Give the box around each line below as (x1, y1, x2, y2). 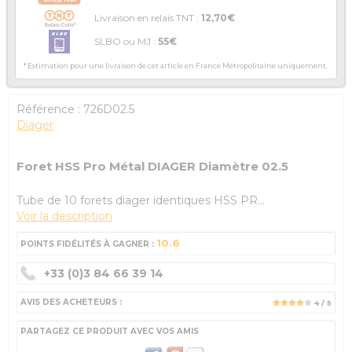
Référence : (16, 102, 83, 117)
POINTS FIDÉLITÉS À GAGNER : (20, 239, 156, 250)
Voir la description (16, 209, 112, 224)
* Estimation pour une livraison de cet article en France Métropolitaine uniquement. (24, 61, 328, 71)
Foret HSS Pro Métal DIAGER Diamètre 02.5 (16, 159, 288, 174)
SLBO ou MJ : (94, 35, 158, 48)
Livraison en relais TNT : (94, 12, 201, 24)
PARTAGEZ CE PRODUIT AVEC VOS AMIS (20, 326, 199, 337)
